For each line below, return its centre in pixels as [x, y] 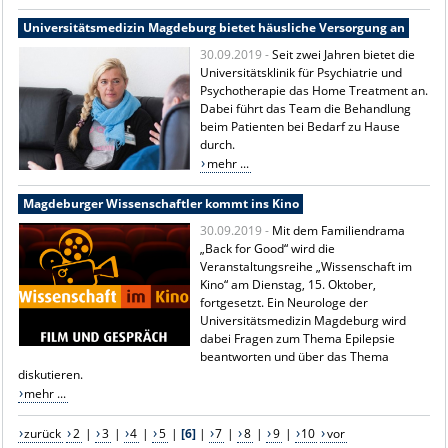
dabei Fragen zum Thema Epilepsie [298, 338]
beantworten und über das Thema [295, 356]
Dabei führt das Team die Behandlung [306, 108]
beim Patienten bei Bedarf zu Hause [300, 126]
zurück [43, 433]
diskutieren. [50, 374]
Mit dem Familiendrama [339, 230]
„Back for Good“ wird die [268, 248]
